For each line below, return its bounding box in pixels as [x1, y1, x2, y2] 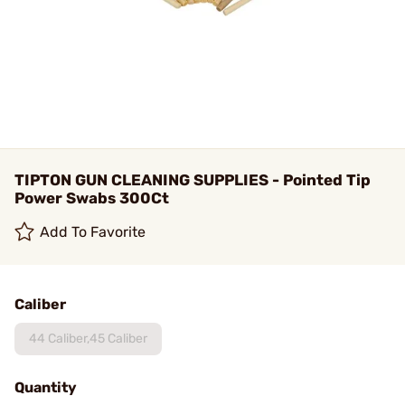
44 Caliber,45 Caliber [29, 331, 147, 346]
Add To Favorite [40, 223, 146, 240]
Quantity [14, 379, 77, 396]
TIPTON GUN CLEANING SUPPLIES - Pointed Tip [14, 171, 371, 189]
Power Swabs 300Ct [14, 189, 169, 207]
